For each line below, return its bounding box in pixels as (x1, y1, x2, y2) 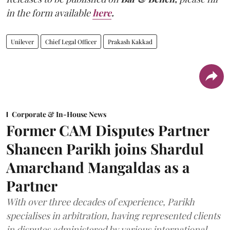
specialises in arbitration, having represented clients (6, 209, 220, 222)
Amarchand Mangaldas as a (6, 157, 190, 177)
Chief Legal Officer (45, 37, 97, 46)
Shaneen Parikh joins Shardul (6, 139, 204, 158)
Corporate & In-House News (12, 109, 106, 119)
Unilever (11, 37, 34, 46)
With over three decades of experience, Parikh (6, 195, 195, 208)
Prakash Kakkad (108, 37, 152, 46)
